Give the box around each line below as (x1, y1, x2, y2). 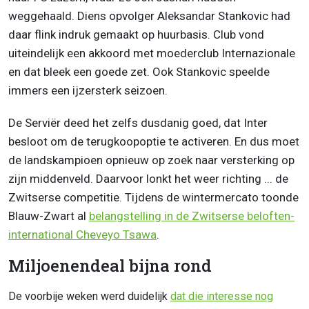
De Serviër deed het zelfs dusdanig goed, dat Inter (8, 116, 268, 130)
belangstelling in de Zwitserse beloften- (89, 209, 295, 223)
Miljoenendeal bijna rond (8, 255, 212, 277)
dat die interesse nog (170, 290, 273, 303)
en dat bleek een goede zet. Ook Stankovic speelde (8, 65, 270, 79)
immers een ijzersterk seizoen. (8, 83, 168, 98)
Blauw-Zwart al (8, 209, 89, 223)
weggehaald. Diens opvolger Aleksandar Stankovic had (8, 9, 290, 23)
